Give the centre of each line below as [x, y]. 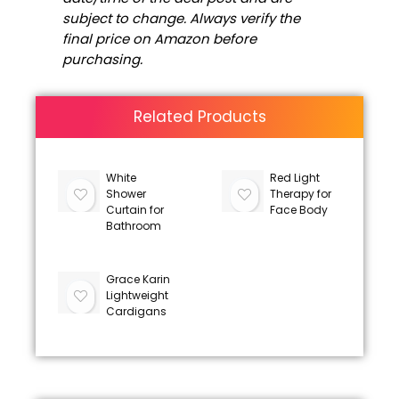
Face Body [298, 209]
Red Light [294, 177]
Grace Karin [138, 279]
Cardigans [136, 311]
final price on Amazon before [159, 38]
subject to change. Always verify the [181, 18]
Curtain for [134, 209]
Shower [126, 193]
